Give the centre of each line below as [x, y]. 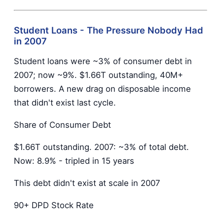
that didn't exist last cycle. [65, 103]
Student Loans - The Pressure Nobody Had [109, 30]
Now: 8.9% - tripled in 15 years [74, 161]
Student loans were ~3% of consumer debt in [103, 61]
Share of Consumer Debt [62, 125]
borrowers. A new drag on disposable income [102, 89]
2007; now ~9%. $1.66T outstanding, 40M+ [98, 75]
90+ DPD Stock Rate [54, 205]
